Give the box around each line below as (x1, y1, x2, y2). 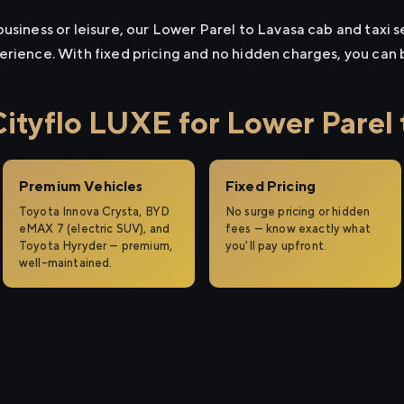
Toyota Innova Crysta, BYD (19, 205, 170, 218)
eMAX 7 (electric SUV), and (19, 222, 170, 235)
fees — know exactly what (225, 222, 371, 235)
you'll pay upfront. (225, 239, 327, 252)
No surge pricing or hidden (225, 205, 371, 218)
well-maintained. (19, 256, 113, 270)
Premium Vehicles (19, 178, 143, 195)
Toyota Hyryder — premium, (19, 239, 173, 252)
